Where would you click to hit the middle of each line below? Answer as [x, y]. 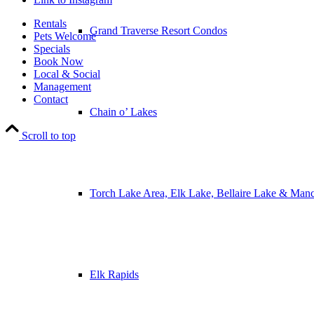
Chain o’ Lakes [123, 112]
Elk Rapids [114, 274]
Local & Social [67, 74]
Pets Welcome [65, 36]
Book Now [59, 62]
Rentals [50, 24]
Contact [51, 100]
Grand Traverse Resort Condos [158, 30]
